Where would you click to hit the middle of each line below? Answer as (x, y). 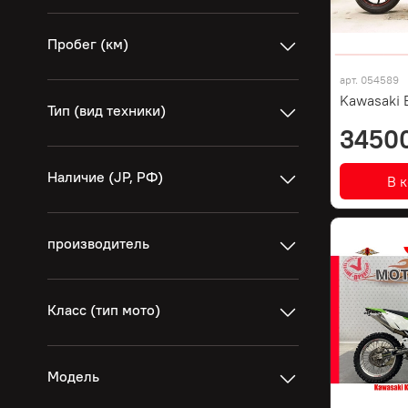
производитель (99, 244)
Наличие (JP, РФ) (106, 177)
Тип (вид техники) (107, 111)
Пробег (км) (88, 44)
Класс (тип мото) (104, 310)
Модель (74, 377)
